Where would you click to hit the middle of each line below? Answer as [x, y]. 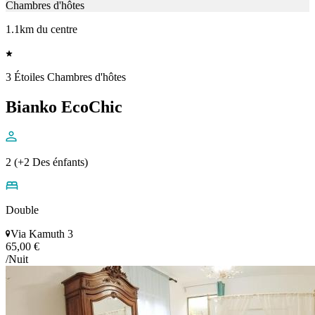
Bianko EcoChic [64, 107]
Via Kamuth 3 [42, 234]
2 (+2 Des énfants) [47, 162]
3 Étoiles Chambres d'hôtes [66, 77]
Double [22, 210]
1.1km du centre [41, 30]
